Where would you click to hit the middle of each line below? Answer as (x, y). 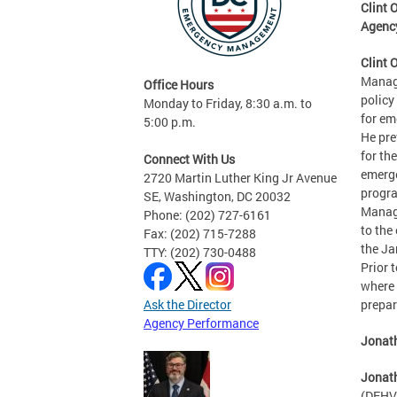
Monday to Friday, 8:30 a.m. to (228, 103)
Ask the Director (187, 304)
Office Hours (179, 85)
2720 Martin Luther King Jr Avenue (240, 178)
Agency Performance (201, 323)
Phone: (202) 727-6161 (207, 215)
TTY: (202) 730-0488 (200, 252)
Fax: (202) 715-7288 (200, 234)
